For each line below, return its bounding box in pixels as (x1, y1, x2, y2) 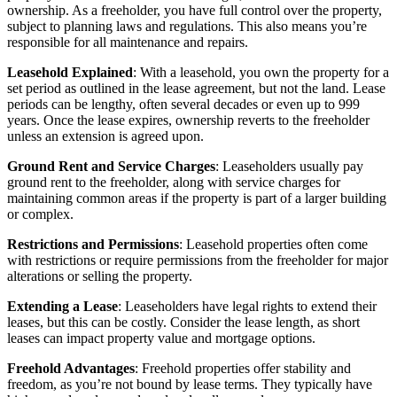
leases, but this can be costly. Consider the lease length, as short (7, 314, 360, 330)
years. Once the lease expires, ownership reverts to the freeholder (7, 112, 370, 128)
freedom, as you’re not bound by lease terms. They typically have (7, 376, 372, 392)
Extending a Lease (7, 298, 118, 314)
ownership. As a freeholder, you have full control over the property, (7, 2, 382, 18)
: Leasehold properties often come (179, 236, 368, 252)
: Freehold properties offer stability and (135, 360, 351, 376)
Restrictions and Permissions (7, 236, 179, 252)
